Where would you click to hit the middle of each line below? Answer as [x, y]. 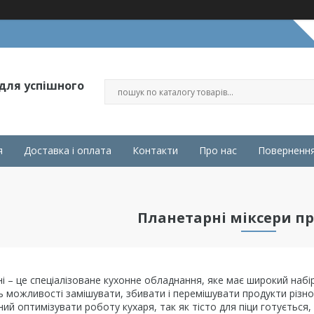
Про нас [218, 150]
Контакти [155, 150]
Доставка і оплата [68, 150]
